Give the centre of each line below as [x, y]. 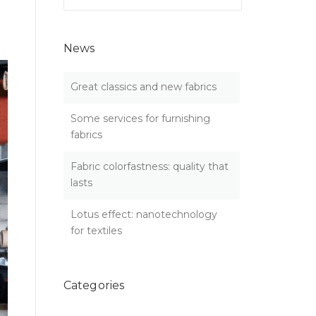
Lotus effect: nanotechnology [144, 214]
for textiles [96, 231]
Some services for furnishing [140, 119]
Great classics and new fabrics [144, 87]
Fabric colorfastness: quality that [150, 166]
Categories [94, 285]
